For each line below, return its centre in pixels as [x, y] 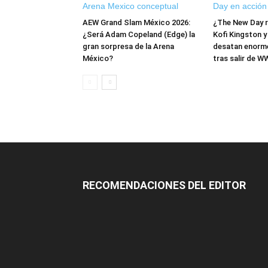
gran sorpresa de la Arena [128, 46]
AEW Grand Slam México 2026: [136, 22]
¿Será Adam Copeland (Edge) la [139, 34]
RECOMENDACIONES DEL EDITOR [164, 185]
